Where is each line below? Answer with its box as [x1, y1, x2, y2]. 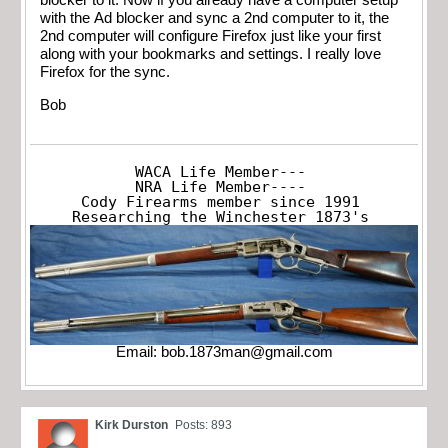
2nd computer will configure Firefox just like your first [40, 28, 381, 45]
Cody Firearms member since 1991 [80, 194, 360, 211]
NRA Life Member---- [134, 179, 306, 196]
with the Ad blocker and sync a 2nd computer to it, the [40, 10, 389, 27]
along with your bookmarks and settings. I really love [40, 46, 381, 63]
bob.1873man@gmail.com [160, 344, 333, 361]
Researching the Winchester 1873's [71, 209, 369, 226]
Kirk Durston [95, 418, 168, 433]
